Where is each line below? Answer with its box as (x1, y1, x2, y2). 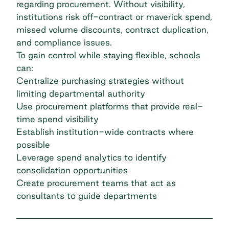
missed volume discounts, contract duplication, (16, 25, 209, 35)
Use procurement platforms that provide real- (16, 101, 203, 111)
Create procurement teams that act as (16, 178, 176, 188)
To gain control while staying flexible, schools (16, 50, 200, 60)
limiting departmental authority (16, 88, 145, 99)
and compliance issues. (16, 37, 114, 48)
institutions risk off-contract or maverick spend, (16, 12, 212, 22)
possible (16, 140, 50, 150)
